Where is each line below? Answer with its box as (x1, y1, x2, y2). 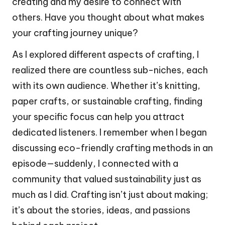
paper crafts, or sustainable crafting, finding (12, 95, 202, 107)
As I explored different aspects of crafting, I (12, 49, 199, 61)
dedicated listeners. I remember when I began (12, 127, 207, 139)
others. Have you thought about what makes (12, 12, 204, 24)
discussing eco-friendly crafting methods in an (12, 142, 213, 154)
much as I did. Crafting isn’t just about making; (12, 189, 208, 201)
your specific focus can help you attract (12, 111, 184, 123)
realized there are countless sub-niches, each (12, 64, 208, 76)
